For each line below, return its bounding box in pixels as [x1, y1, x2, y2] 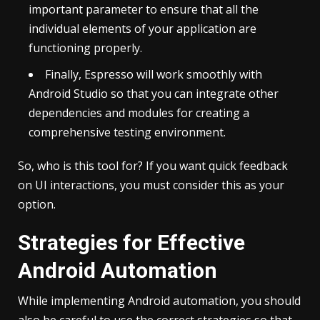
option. [18, 196, 56, 212]
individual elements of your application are [29, 20, 256, 36]
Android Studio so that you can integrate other [29, 85, 279, 101]
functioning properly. [29, 39, 142, 56]
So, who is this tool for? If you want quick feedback [18, 157, 288, 174]
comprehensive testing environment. [29, 124, 226, 140]
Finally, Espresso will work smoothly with [45, 66, 262, 82]
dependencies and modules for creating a [29, 104, 249, 121]
